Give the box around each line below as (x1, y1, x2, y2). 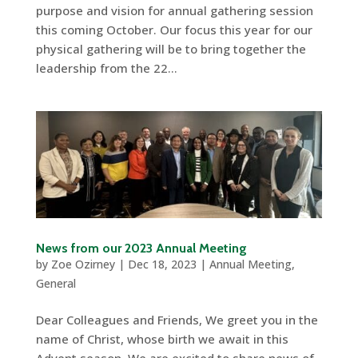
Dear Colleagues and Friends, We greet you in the (35, 312, 318, 328)
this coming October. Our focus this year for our (35, 21, 312, 38)
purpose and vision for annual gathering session (35, 2, 313, 18)
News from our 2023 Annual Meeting (35, 241, 247, 257)
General (35, 276, 76, 292)
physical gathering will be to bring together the (35, 40, 306, 57)
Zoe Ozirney (50, 257, 115, 272)
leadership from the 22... (35, 59, 177, 76)
